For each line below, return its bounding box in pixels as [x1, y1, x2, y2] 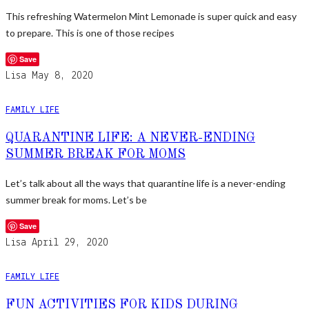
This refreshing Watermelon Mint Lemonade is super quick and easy [6, 10, 297, 22]
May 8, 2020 [32, 70, 93, 81]
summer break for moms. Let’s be [6, 193, 147, 206]
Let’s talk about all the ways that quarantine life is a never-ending [6, 177, 286, 189]
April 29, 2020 [32, 237, 108, 248]
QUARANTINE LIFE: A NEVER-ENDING [6, 131, 255, 144]
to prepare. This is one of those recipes [6, 26, 175, 39]
